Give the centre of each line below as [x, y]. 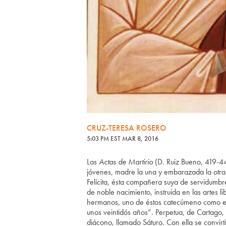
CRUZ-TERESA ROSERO [127, 128]
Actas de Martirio [126, 161]
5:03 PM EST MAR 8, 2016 [123, 138]
